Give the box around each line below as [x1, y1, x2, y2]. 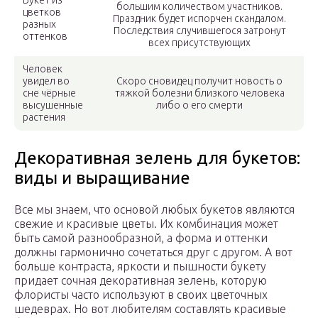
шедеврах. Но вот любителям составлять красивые [14, 302, 286, 316]
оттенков [23, 31, 67, 43]
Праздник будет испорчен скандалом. [113, 13, 286, 25]
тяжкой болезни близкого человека [114, 87, 285, 99]
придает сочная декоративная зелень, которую [14, 274, 267, 287]
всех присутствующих [148, 37, 251, 49]
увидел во [23, 75, 70, 87]
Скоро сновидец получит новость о [116, 75, 283, 87]
